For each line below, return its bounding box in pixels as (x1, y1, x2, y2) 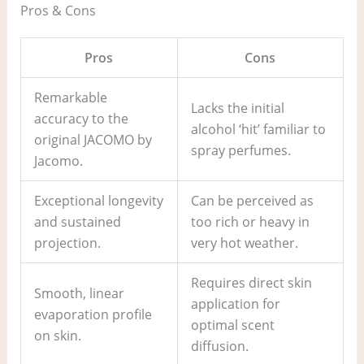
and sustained (33, 212, 121, 231)
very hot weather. (190, 233, 298, 252)
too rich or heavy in (190, 212, 310, 231)
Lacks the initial (190, 98, 284, 117)
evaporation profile (33, 305, 152, 323)
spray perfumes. (190, 141, 291, 159)
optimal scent (190, 315, 275, 334)
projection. (33, 233, 101, 252)
